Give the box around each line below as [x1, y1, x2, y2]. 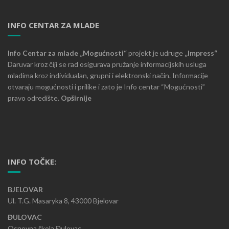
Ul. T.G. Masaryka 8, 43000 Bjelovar [8, 196, 119, 205]
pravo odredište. [8, 93, 61, 102]
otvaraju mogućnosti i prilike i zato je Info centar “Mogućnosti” [8, 82, 205, 91]
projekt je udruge [128, 48, 185, 57]
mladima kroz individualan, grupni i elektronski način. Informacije [8, 71, 208, 80]
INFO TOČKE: [8, 156, 56, 167]
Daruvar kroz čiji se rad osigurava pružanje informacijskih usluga [8, 59, 207, 68]
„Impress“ [185, 48, 217, 57]
